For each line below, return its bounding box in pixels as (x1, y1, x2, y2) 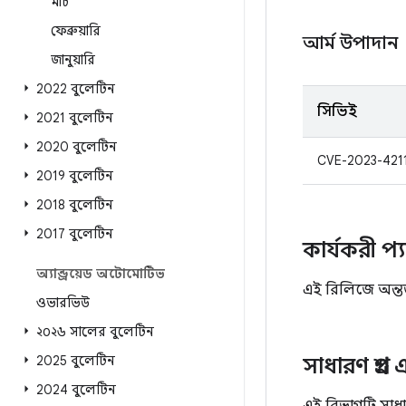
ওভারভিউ (36, 295, 90, 311)
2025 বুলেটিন (36, 353, 115, 369)
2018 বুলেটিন (36, 197, 113, 213)
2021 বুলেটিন (36, 110, 113, 126)
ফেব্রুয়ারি (51, 23, 101, 39)
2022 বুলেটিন (36, 81, 115, 97)
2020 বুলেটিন (36, 139, 117, 155)
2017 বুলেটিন (36, 226, 113, 242)
